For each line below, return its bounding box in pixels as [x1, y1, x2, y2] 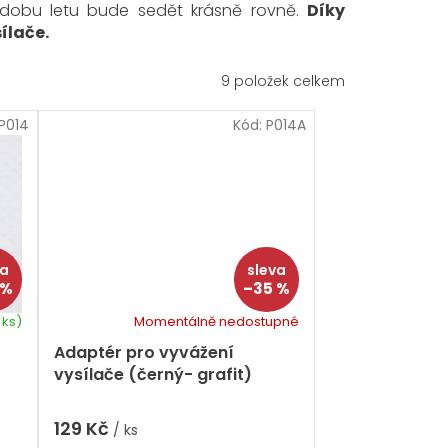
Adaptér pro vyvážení [54, 341, 234, 365]
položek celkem [230, 70, 345, 91]
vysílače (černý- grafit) [54, 363, 252, 387]
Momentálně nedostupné [134, 312, 299, 332]
